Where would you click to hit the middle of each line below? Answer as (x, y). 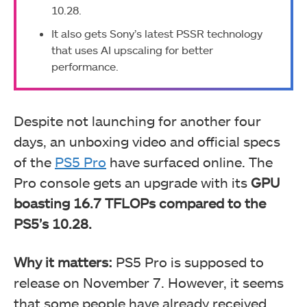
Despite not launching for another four (137, 120)
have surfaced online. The (189, 161)
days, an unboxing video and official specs (147, 141)
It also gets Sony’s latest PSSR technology (157, 34)
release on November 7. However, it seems (149, 282)
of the (34, 161)
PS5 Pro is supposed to (190, 261)
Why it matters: (65, 261)
